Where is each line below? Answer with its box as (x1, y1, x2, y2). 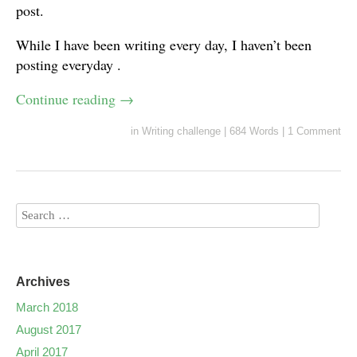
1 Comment (288, 125, 341, 138)
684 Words (229, 125, 279, 138)
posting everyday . (16, 55, 121, 75)
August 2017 (16, 323, 81, 337)
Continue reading (16, 89, 120, 109)
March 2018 (16, 300, 78, 315)
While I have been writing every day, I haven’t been (16, 35, 312, 55)
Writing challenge (142, 125, 221, 138)
